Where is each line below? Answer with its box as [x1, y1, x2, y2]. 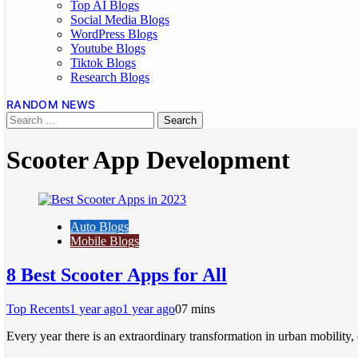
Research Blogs [70, 70, 149, 84]
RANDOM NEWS [6, 97, 96, 111]
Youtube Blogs [70, 42, 145, 55]
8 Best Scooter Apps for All [6, 264, 227, 285]
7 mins [181, 301, 215, 316]
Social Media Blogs [70, 13, 169, 26]
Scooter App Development [6, 145, 290, 175]
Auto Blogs [70, 219, 129, 233]
